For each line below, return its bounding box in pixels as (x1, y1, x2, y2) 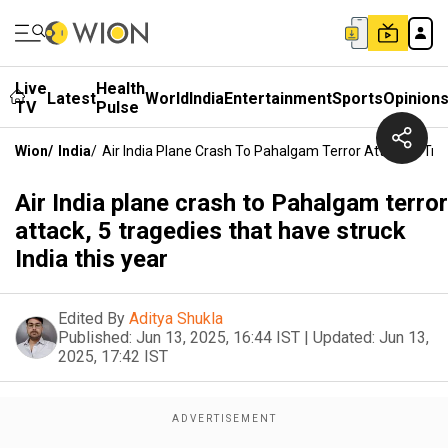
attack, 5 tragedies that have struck (15, 217, 406, 245)
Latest (47, 88, 96, 108)
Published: (58, 328, 132, 347)
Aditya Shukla (129, 309, 223, 328)
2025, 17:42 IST (58, 347, 168, 366)
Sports (332, 88, 383, 108)
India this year (15, 245, 168, 273)
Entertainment (224, 88, 332, 108)
